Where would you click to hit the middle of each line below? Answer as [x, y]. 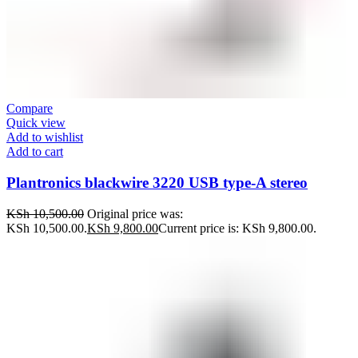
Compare [30, 109]
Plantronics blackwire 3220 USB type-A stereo [157, 182]
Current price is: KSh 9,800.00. [237, 228]
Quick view [36, 123]
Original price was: [135, 213]
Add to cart [35, 152]
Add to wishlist [45, 137]
